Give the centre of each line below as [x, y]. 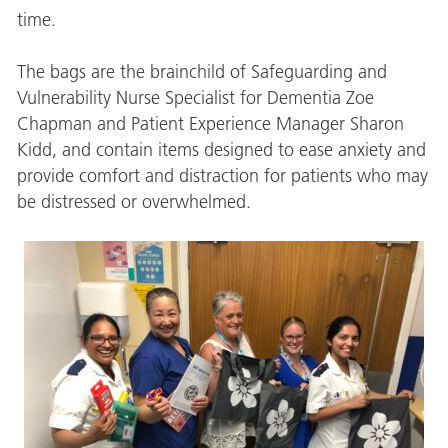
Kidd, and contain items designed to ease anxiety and [221, 149]
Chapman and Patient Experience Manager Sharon [210, 123]
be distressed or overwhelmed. [133, 201]
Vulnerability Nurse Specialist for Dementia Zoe [195, 97]
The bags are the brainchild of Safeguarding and [201, 71]
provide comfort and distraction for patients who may [222, 175]
